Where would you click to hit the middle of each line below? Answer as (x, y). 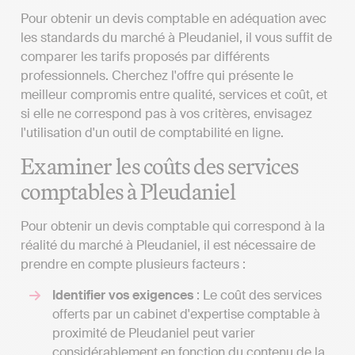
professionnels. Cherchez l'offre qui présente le (157, 75)
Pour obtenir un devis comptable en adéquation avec (174, 18)
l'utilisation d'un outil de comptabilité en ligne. (152, 132)
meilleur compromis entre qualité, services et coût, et (174, 94)
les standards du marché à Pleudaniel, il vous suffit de (176, 37)
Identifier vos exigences (123, 295)
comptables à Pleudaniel (128, 192)
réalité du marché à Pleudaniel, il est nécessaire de (168, 246)
